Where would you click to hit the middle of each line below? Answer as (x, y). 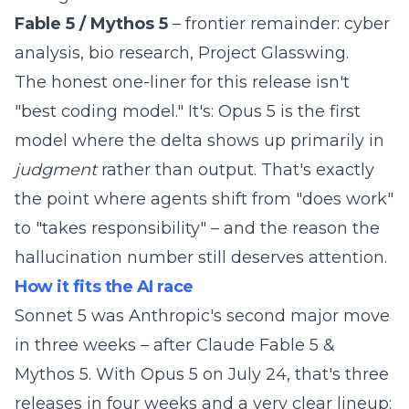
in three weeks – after (105, 345)
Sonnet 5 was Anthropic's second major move (202, 316)
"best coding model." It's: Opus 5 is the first (188, 111)
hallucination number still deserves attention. (201, 257)
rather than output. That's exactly (236, 170)
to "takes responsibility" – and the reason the (197, 228)
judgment (56, 170)
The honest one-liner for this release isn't (182, 82)
